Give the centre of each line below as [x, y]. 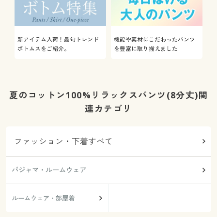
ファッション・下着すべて [64, 141]
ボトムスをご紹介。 [43, 48]
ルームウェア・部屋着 [43, 198]
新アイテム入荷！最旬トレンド [58, 39]
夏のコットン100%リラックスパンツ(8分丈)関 [108, 95]
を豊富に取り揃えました [146, 48]
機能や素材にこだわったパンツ [154, 39]
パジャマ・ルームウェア [49, 170]
